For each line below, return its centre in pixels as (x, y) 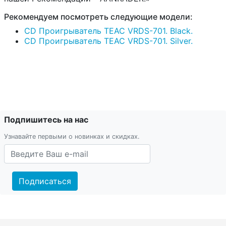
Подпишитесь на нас (46, 120)
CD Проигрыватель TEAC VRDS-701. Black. (108, 31)
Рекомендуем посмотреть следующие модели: (98, 17)
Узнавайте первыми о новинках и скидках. (72, 137)
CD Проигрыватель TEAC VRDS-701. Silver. (108, 41)
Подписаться (45, 181)
